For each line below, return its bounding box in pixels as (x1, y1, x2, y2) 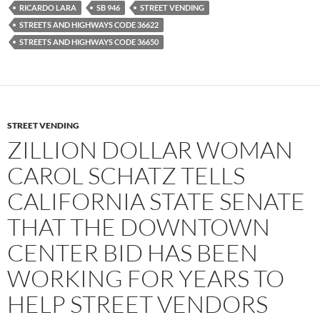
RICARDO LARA (19, 3, 76, 13)
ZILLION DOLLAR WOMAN (7, 135, 293, 165)
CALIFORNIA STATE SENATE (7, 186, 305, 216)
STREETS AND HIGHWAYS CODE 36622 (19, 20, 159, 30)
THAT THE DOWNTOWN (7, 212, 270, 242)
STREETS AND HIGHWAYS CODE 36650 (19, 37, 159, 47)
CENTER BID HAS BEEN (7, 238, 258, 268)
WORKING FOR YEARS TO (7, 264, 284, 294)
